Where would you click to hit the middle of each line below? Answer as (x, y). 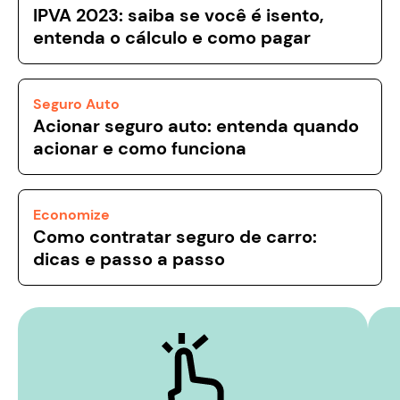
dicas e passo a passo (129, 259)
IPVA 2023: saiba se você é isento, (179, 16)
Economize (71, 215)
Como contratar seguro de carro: (175, 237)
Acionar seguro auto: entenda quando (196, 126)
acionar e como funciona (140, 149)
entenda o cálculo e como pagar (172, 38)
